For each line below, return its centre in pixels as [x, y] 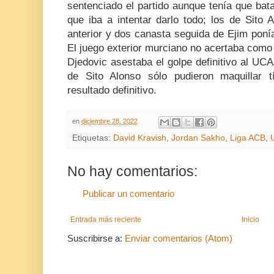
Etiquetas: [93, 138]
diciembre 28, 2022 [109, 121]
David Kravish [140, 138]
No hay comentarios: [132, 171]
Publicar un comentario [128, 193]
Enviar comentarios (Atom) [179, 238]
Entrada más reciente [106, 219]
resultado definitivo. [112, 91]
